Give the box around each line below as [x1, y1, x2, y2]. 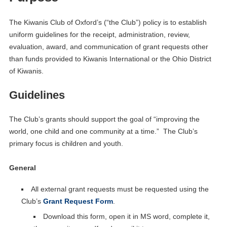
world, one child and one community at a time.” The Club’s [9, 127, 198, 135]
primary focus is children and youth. [9, 139, 123, 147]
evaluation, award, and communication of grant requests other [9, 42, 208, 51]
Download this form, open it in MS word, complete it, [43, 212, 210, 220]
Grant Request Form [43, 197, 113, 205]
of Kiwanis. [9, 66, 46, 75]
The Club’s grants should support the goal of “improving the [9, 115, 200, 123]
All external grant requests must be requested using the [31, 184, 209, 193]
